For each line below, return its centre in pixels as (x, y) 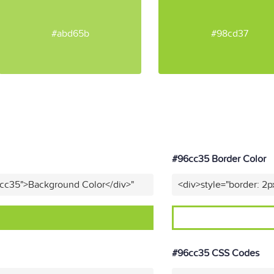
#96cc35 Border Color (219, 159)
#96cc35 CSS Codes (215, 253)
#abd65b (70, 33)
